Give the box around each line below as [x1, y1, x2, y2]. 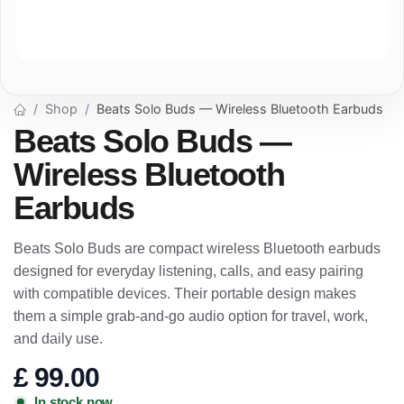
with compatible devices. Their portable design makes [14, 286, 356, 302]
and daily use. [14, 331, 103, 347]
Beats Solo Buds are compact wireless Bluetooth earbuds [14, 241, 381, 257]
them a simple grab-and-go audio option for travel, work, [14, 308, 368, 325]
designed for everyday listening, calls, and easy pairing [14, 263, 363, 280]
